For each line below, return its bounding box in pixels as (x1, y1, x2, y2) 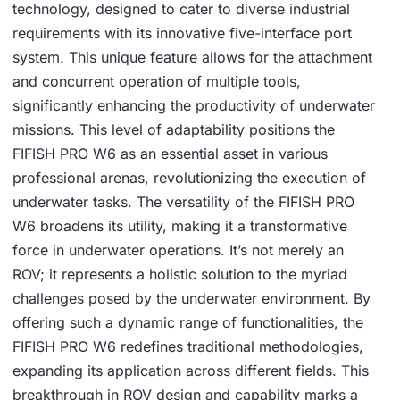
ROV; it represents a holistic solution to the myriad (12, 265, 347, 284)
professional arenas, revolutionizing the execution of (12, 169, 366, 187)
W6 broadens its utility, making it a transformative (12, 217, 347, 236)
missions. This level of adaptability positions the (12, 121, 335, 139)
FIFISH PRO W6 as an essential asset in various (12, 145, 328, 163)
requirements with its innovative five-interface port (12, 24, 352, 43)
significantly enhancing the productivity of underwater (12, 96, 375, 115)
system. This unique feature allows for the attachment (12, 48, 372, 67)
